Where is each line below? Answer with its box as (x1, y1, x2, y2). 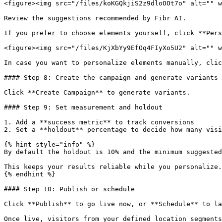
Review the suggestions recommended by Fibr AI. (4, 14, 186, 22)
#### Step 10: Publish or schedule (4, 185, 135, 193)
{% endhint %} (4, 170, 55, 178)
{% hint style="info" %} (4, 141, 95, 148)
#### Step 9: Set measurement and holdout (4, 104, 163, 111)
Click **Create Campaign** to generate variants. (4, 89, 190, 96)
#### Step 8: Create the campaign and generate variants (4, 74, 218, 81)
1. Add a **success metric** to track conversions (4, 118, 194, 126)
